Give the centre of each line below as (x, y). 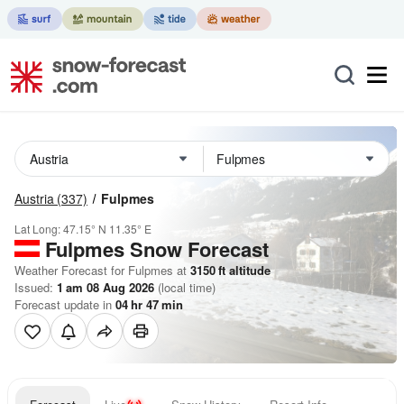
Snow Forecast (199, 249)
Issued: (36, 287)
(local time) (185, 287)
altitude (248, 270)
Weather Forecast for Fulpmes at (101, 270)
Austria (34, 198)
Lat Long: (39, 229)
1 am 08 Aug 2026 (106, 287)
